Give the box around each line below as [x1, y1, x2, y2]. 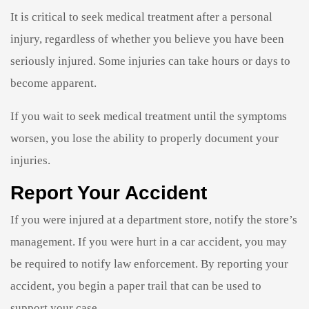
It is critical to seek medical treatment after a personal [10, 10, 272, 23]
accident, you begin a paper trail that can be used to [10, 279, 261, 292]
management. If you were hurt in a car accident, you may [10, 235, 287, 248]
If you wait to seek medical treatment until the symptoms [10, 109, 287, 123]
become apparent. [10, 76, 97, 90]
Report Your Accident [10, 181, 207, 203]
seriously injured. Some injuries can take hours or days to [10, 54, 290, 68]
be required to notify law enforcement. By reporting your [10, 257, 288, 270]
